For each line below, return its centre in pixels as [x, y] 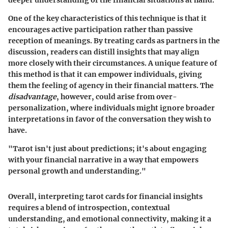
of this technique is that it [160, 18]
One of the [27, 18]
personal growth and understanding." [77, 171]
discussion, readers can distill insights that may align [104, 52]
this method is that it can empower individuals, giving [105, 74]
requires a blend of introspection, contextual [89, 207]
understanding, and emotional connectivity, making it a [110, 219]
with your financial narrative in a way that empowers [103, 160]
